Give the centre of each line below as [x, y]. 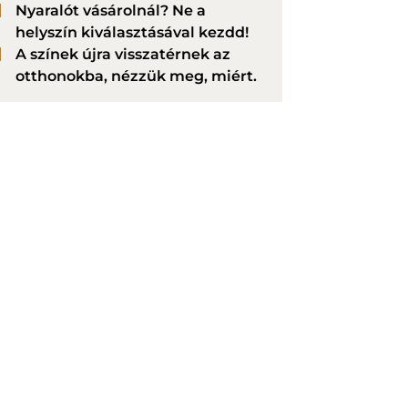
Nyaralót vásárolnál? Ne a [111, 11]
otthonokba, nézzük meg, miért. [136, 76]
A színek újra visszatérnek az [123, 55]
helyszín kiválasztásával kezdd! [132, 33]
